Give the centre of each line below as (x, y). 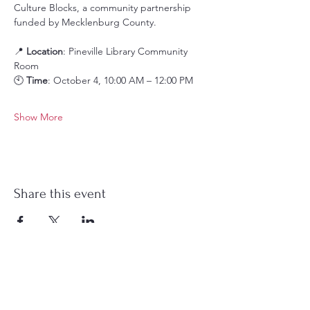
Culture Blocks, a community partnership (104, 8)
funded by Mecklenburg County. (85, 22)
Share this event (60, 194)
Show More (38, 117)
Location (45, 51)
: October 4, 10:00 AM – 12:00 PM (120, 80)
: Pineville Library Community (127, 51)
